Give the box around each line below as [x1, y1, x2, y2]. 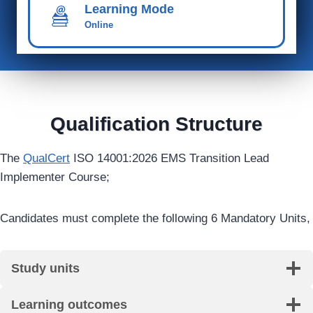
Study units [11, 261, 80, 275]
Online [85, 20, 113, 30]
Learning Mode [85, 2, 174, 16]
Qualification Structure [50, 113, 263, 135]
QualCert [23, 152, 70, 165]
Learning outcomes [11, 298, 127, 312]
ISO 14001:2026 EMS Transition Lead [70, 152, 269, 165]
